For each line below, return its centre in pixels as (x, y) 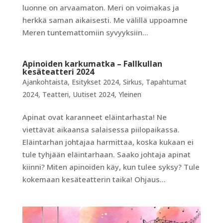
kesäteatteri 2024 (58, 71)
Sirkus (132, 82)
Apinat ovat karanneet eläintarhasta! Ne (94, 117)
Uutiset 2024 (93, 94)
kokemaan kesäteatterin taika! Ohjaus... (94, 179)
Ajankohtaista (45, 82)
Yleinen (130, 94)
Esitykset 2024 (95, 82)
